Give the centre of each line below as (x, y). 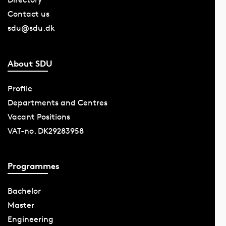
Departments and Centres (57, 102)
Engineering (30, 219)
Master (21, 205)
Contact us (28, 14)
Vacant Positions (39, 117)
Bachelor (24, 191)
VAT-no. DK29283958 (45, 131)
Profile (20, 88)
